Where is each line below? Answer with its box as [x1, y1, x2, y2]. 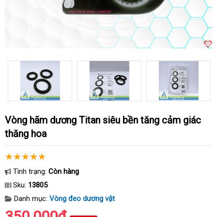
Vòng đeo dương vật [49, 194, 115, 203]
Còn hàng [48, 167, 79, 176]
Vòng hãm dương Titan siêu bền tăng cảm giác [5, 114, 11, 126]
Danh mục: [12, 194, 49, 203]
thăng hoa [5, 128, 46, 139]
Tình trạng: [11, 167, 48, 176]
